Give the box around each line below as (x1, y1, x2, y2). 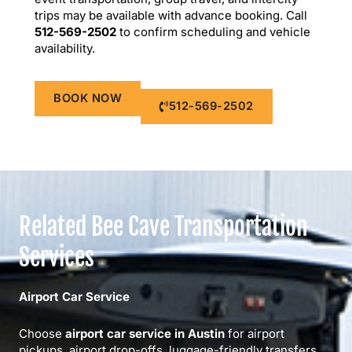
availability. (35, 40, 95, 56)
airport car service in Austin (65, 326, 225, 342)
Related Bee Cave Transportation (19, 212, 308, 242)
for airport (225, 326, 284, 342)
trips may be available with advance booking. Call (35, 7, 307, 23)
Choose (19, 326, 65, 342)
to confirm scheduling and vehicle (116, 24, 310, 39)
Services (19, 243, 94, 273)
